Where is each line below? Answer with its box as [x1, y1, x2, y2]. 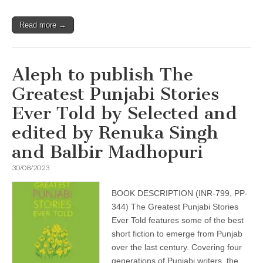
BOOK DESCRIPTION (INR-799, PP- [112, 188, 248, 198]
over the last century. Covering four [112, 242, 242, 252]
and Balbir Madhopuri [12, 141, 203, 163]
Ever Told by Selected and [12, 103, 237, 124]
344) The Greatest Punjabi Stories [112, 202, 238, 211]
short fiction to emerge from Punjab [112, 229, 242, 238]
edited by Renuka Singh [12, 122, 218, 143]
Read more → [19, 21, 66, 29]
